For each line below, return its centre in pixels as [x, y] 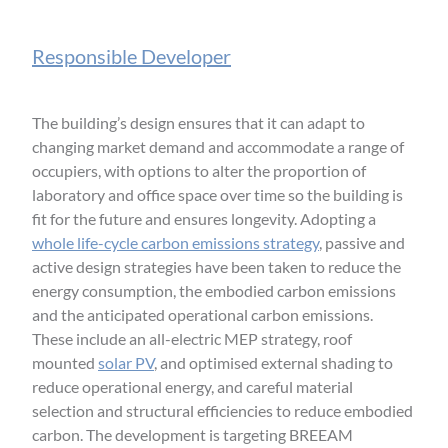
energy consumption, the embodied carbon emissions [214, 290]
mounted [65, 362]
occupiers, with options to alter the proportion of [199, 170]
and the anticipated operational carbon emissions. [202, 314]
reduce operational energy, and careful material [192, 386]
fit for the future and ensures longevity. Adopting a [204, 218]
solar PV [126, 362]
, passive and [362, 242]
